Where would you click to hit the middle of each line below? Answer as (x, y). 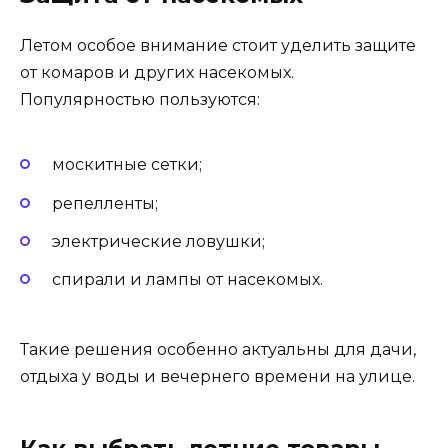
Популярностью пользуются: (140, 100)
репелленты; (105, 203)
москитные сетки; (127, 165)
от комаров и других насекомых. (157, 73)
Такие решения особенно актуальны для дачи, (218, 350)
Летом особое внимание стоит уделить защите (218, 46)
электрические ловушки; (158, 241)
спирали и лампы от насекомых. (187, 279)
